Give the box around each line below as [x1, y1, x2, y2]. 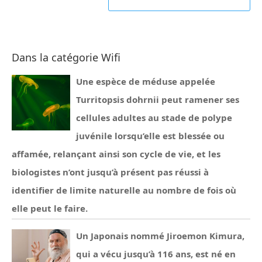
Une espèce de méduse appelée [76, 75, 215, 87]
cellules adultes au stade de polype [76, 112, 232, 123]
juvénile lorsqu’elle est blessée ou [76, 130, 225, 142]
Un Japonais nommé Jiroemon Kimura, [76, 230, 244, 242]
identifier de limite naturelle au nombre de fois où [12, 184, 236, 196]
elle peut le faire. [12, 202, 88, 214]
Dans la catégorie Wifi [12, 50, 120, 64]
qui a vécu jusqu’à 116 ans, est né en [76, 248, 236, 260]
